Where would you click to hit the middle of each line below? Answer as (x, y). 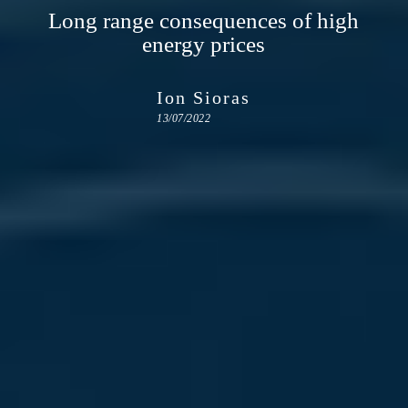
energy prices (204, 43)
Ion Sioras (204, 97)
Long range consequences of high (204, 20)
